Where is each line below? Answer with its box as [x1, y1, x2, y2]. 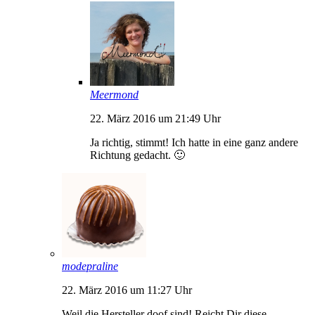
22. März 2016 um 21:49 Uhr [90, 112, 221, 124]
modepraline [62, 259, 118, 272]
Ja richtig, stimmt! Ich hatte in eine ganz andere [90, 136, 298, 148]
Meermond [90, 88, 139, 101]
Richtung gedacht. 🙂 [90, 148, 185, 161]
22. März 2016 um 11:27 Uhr [62, 283, 192, 296]
